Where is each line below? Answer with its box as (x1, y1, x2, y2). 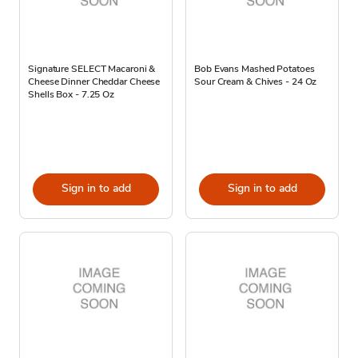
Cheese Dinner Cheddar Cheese (28, 74, 161, 88)
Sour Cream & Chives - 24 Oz (194, 74, 317, 88)
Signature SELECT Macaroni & (28, 62, 156, 75)
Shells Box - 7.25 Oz (28, 87, 115, 101)
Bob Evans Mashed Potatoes (194, 62, 315, 75)
